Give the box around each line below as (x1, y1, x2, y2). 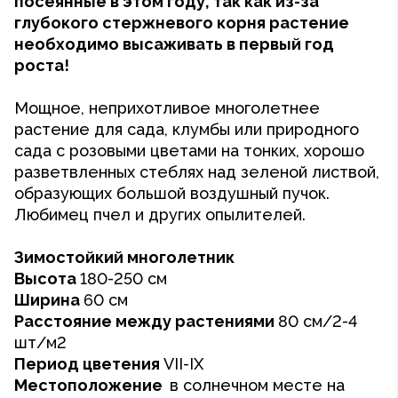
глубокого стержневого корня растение (14, 13, 349, 33)
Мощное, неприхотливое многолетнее (14, 99, 320, 118)
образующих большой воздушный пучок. (14, 184, 330, 203)
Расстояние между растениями (14, 312, 278, 331)
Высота (14, 269, 80, 289)
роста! (14, 56, 69, 76)
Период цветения (14, 354, 163, 374)
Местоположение (14, 376, 170, 395)
